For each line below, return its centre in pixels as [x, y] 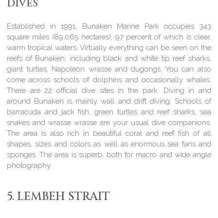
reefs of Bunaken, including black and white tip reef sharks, [109, 59]
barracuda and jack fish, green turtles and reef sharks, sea [109, 112]
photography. [29, 166]
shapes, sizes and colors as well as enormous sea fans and [109, 144]
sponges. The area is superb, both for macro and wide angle [109, 155]
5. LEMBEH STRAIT [59, 196]
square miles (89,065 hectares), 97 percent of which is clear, [109, 37]
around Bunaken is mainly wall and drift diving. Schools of [109, 101]
